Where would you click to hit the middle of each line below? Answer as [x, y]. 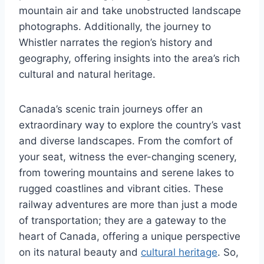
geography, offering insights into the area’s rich [129, 58]
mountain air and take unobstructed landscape [130, 10]
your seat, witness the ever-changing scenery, [128, 156]
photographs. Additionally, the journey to [115, 26]
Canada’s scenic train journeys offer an [111, 109]
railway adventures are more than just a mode [128, 204]
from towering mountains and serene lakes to [126, 172]
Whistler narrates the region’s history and [116, 42]
